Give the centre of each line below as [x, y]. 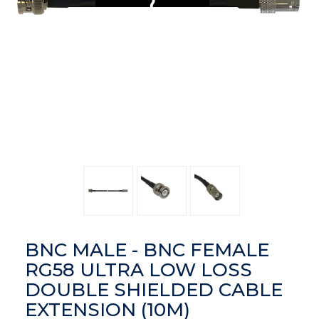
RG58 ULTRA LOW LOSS [138, 270]
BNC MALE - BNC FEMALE [147, 250]
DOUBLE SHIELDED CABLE [154, 290]
